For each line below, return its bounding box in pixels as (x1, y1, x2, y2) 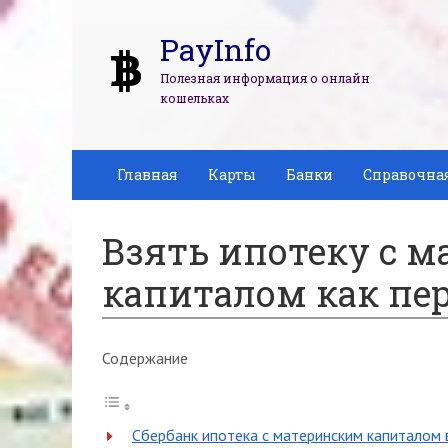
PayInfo (160, 30, 271, 69)
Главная (117, 165, 178, 184)
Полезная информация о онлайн (160, 70, 370, 86)
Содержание (102, 348, 188, 368)
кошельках (160, 90, 229, 106)
